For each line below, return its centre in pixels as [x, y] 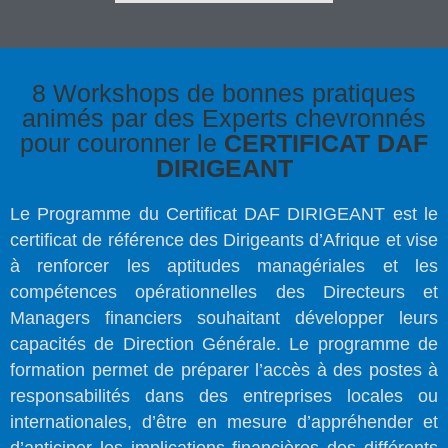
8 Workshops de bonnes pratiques [224, 93]
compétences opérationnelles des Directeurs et [224, 292]
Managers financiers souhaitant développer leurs [224, 318]
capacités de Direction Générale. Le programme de [224, 344]
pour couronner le [122, 143]
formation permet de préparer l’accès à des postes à [224, 370]
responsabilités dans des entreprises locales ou [224, 396]
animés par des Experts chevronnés [224, 118]
